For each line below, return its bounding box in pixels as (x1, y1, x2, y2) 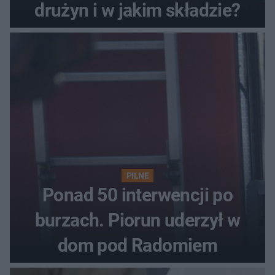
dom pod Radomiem (57, 234, 218, 256)
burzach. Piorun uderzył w (34, 209, 241, 231)
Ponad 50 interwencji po (42, 184, 233, 206)
